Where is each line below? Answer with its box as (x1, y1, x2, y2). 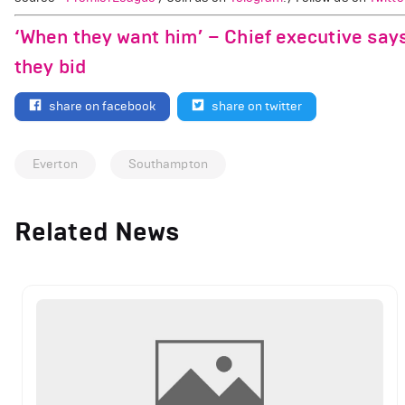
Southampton (127, 155, 208, 172)
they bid (14, 55, 86, 79)
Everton (33, 155, 78, 172)
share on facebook (49, 98, 155, 114)
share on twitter (212, 98, 302, 114)
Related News (14, 215, 181, 248)
